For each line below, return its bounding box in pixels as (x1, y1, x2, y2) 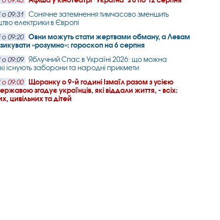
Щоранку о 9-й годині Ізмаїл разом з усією (28, 78, 174, 86)
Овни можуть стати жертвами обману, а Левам (28, 32, 191, 41)
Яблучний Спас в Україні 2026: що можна (28, 55, 167, 63)
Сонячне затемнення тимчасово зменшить (28, 10, 169, 18)
